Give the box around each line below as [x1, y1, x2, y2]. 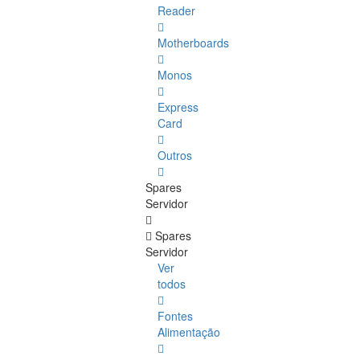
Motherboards [157, 35, 229, 51]
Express [157, 99, 198, 116]
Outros [157, 147, 192, 164]
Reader [157, 2, 195, 19]
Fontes [157, 308, 193, 325]
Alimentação [157, 324, 220, 341]
